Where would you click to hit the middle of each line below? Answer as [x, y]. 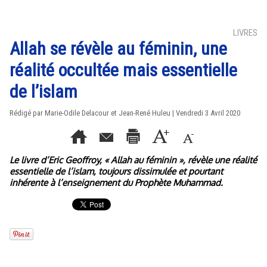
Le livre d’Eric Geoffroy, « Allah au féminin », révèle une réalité [133, 160]
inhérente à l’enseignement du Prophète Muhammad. [116, 183]
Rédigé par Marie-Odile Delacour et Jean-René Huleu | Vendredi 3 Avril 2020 [125, 113]
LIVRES [245, 33]
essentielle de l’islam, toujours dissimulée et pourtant [116, 171]
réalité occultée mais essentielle [123, 70]
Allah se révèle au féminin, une [118, 49]
